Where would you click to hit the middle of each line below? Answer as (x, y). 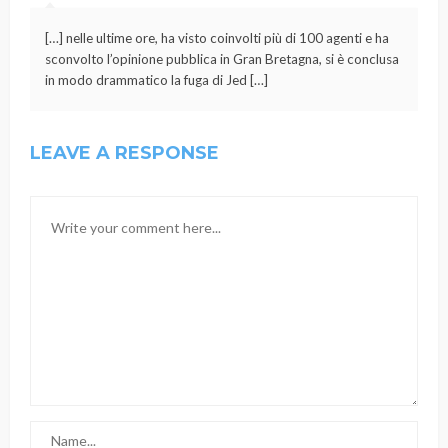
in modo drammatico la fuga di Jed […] (156, 79)
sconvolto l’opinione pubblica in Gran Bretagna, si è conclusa (222, 58)
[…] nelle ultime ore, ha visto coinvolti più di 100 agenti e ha (217, 37)
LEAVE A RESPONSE (124, 152)
